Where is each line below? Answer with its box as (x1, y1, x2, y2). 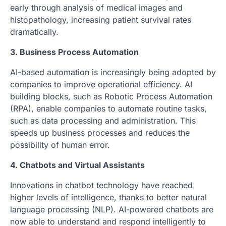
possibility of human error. (10, 140, 110, 150)
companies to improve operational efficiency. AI (10, 79, 192, 89)
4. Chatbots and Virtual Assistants (10, 160, 145, 170)
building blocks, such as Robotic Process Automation (10, 91, 212, 101)
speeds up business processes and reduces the (10, 128, 190, 138)
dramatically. (10, 27, 59, 37)
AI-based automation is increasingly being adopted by (10, 67, 216, 77)
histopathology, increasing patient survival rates (10, 15, 191, 25)
